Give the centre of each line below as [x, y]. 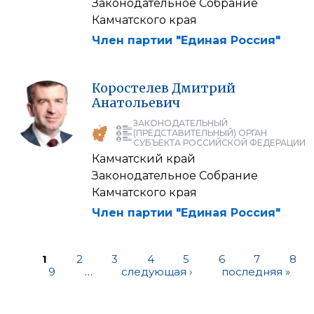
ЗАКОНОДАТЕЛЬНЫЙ [180, 123]
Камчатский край [144, 158]
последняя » [255, 271]
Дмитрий [204, 88]
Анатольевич [136, 102]
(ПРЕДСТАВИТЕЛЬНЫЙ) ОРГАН [200, 132]
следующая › [157, 271]
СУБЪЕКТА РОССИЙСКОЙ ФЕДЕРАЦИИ [219, 142]
